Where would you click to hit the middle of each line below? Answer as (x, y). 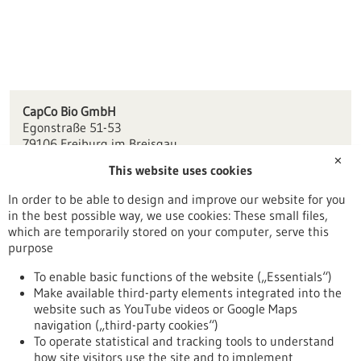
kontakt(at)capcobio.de (85, 175)
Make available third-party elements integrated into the (188, 293)
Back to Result (49, 303)
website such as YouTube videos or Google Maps (166, 309)
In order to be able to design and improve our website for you (177, 199)
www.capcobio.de (69, 191)
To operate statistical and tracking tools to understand (184, 341)
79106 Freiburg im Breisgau (100, 143)
